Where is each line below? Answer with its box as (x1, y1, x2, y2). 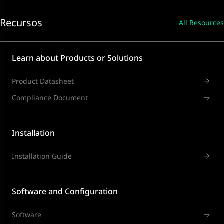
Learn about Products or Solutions (12, 52, 143, 64)
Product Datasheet (12, 76, 74, 86)
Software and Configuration (12, 186, 118, 197)
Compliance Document (12, 93, 88, 103)
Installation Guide (12, 151, 72, 161)
